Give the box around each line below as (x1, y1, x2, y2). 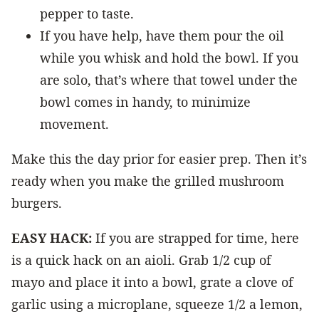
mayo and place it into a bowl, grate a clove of (11, 273, 293, 291)
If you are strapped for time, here (95, 229, 299, 246)
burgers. (11, 194, 62, 211)
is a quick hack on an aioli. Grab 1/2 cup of (11, 251, 271, 268)
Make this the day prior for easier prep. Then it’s (11, 150, 307, 167)
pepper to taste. (40, 4, 134, 22)
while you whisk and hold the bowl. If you (40, 48, 298, 66)
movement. (40, 115, 109, 132)
